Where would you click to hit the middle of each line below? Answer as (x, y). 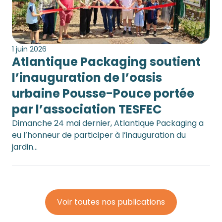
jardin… (25, 147)
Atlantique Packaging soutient (106, 62)
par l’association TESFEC (87, 110)
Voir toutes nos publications (111, 202)
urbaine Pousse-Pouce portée (103, 94)
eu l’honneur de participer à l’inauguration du (99, 135)
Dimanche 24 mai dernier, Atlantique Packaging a (108, 123)
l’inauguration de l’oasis (87, 78)
